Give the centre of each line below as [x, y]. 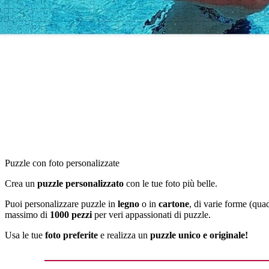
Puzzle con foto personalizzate [62, 163]
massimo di [27, 215]
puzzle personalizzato [80, 184]
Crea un [21, 184]
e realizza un [124, 235]
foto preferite [71, 235]
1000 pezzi [71, 215]
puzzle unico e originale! [199, 235]
